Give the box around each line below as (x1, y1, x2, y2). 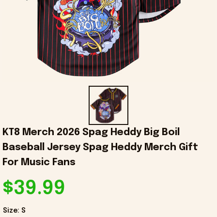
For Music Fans (2, 157, 76, 168)
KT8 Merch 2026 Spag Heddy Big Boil (2, 127, 180, 138)
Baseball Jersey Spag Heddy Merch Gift (2, 142, 198, 153)
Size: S (3, 207, 26, 215)
